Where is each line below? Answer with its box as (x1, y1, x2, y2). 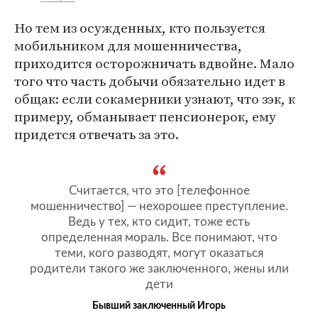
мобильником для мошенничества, (14, 35, 242, 55)
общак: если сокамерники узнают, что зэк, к (14, 89, 295, 108)
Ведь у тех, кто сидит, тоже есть (68, 215, 250, 228)
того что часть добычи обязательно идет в (14, 71, 285, 90)
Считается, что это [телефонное (68, 184, 250, 197)
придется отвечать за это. (14, 124, 179, 143)
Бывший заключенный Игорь (92, 300, 226, 311)
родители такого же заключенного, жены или (29, 262, 289, 275)
